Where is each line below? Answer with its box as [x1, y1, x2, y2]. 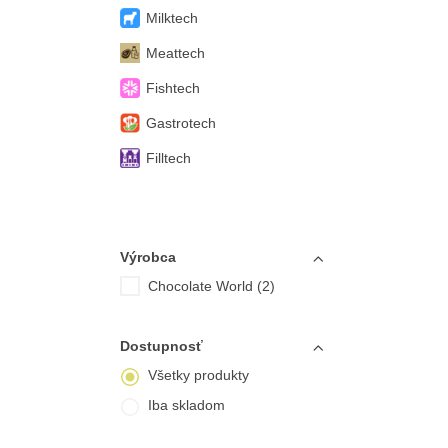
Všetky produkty [147, 367, 249, 383]
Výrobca [119, 249, 176, 265]
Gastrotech [145, 115, 216, 131]
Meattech [145, 45, 205, 61]
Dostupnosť [119, 338, 203, 354]
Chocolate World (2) [147, 278, 275, 294]
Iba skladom [147, 397, 225, 413]
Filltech [145, 150, 191, 166]
